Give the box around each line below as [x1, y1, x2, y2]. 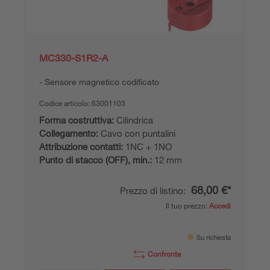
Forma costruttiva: [39, 114, 114, 125]
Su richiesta [196, 233, 231, 242]
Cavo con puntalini [98, 127, 175, 139]
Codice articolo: [39, 98, 92, 108]
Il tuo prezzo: [166, 200, 209, 210]
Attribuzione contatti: [39, 140, 123, 152]
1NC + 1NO [123, 140, 172, 152]
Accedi [209, 200, 231, 210]
